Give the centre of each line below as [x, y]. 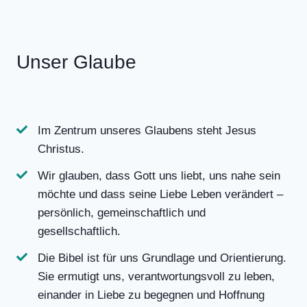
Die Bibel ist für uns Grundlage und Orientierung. [162, 258]
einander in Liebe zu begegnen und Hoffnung [151, 295]
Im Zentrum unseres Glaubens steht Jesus [147, 131]
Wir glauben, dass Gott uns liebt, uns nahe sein [159, 176]
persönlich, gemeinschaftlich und [122, 213]
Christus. [61, 149]
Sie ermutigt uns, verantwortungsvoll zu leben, [156, 277]
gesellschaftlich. [79, 231]
